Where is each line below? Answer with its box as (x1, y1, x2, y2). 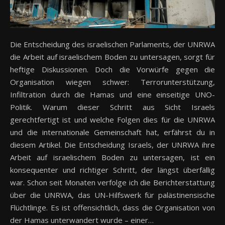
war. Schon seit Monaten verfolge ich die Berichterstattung (10, 177, 215, 188)
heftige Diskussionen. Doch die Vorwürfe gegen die (10, 64, 215, 75)
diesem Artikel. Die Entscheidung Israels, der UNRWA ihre (10, 140, 215, 150)
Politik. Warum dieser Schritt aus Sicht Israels (10, 102, 215, 113)
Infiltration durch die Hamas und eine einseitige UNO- (10, 89, 215, 100)
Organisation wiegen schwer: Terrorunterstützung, (10, 77, 215, 87)
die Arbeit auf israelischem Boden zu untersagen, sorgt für (10, 52, 215, 62)
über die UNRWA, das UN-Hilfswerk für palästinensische (10, 190, 215, 200)
